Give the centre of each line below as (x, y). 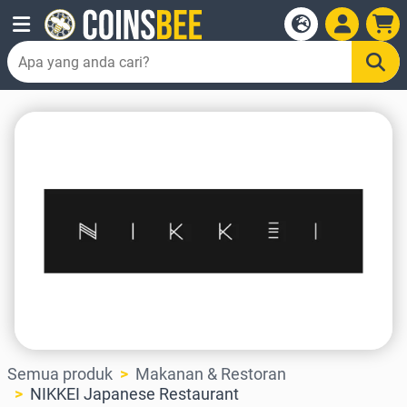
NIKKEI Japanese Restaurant (134, 394)
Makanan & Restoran (211, 374)
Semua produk (60, 374)
